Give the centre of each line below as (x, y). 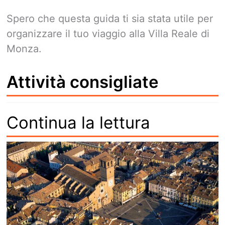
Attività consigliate (83, 82)
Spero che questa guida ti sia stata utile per (110, 19)
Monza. (24, 49)
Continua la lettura (78, 123)
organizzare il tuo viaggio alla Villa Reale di (108, 34)
